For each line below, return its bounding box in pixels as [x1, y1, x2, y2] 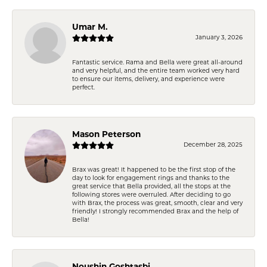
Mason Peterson [72, 131, 141, 139]
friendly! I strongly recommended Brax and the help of [72, 209, 238, 215]
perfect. [72, 85, 95, 91]
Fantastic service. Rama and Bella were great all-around [72, 60, 243, 66]
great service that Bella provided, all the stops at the [72, 184, 231, 190]
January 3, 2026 [195, 35, 243, 41]
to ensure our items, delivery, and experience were [72, 76, 225, 82]
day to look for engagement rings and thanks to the [72, 175, 229, 181]
